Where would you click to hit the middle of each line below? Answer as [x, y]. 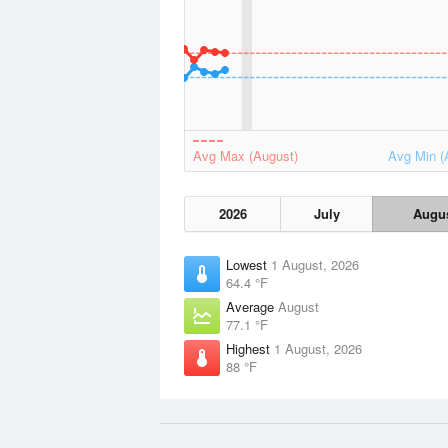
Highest [250, 348]
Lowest [248, 264]
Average [252, 306]
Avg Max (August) [245, 155]
